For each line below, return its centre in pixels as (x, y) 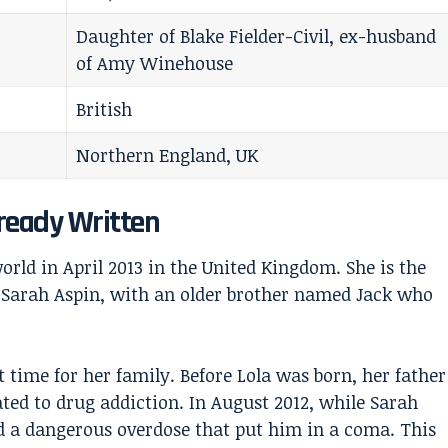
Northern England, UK (167, 155)
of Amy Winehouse (154, 63)
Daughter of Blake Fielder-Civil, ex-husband (256, 36)
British (104, 109)
